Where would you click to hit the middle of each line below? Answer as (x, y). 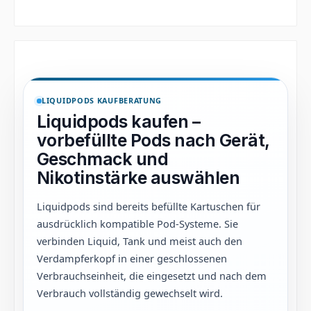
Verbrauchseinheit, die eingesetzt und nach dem (152, 276)
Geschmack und (103, 159)
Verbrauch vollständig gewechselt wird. (130, 293)
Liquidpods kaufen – (119, 121)
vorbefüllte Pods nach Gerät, (153, 140)
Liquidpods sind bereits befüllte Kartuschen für (149, 206)
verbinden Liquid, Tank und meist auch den (140, 241)
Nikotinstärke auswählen (138, 178)
